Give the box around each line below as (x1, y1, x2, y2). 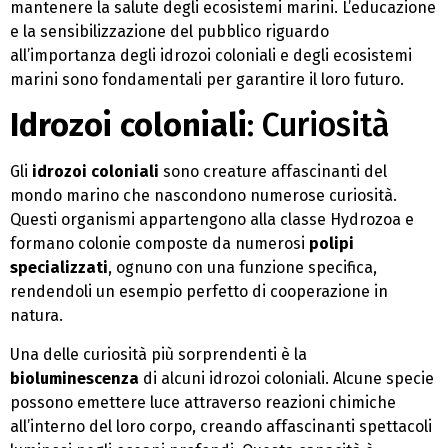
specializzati (10, 258, 108, 278)
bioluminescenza (10, 368, 139, 388)
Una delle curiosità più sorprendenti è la (10, 344, 307, 364)
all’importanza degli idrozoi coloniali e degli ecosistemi (10, 45, 412, 65)
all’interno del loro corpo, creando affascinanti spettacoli (10, 416, 432, 436)
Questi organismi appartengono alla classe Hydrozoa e (10, 210, 414, 230)
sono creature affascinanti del (159, 162, 387, 182)
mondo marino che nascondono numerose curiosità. (10, 186, 397, 206)
